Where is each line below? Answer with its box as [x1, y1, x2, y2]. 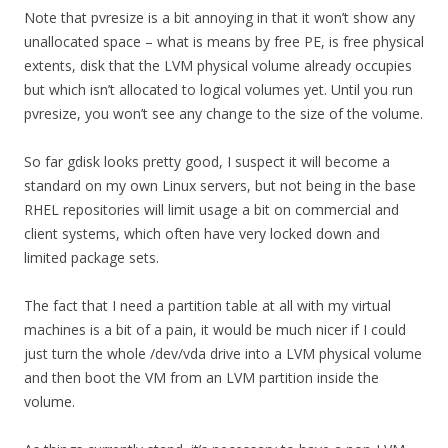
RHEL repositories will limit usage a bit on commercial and [24, 199, 399, 219]
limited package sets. [24, 247, 159, 267]
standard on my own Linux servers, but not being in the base [24, 175, 416, 195]
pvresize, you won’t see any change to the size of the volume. [24, 103, 423, 123]
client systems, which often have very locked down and [24, 223, 380, 243]
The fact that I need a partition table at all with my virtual [24, 295, 391, 315]
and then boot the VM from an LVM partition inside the [24, 367, 379, 387]
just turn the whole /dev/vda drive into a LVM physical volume [24, 343, 422, 363]
